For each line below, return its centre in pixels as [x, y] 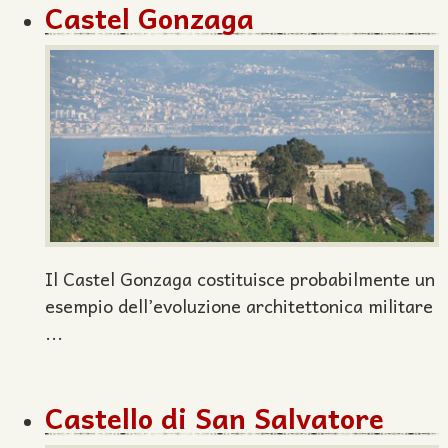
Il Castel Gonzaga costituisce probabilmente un [240, 278]
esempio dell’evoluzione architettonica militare [239, 305]
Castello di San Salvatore [214, 417]
